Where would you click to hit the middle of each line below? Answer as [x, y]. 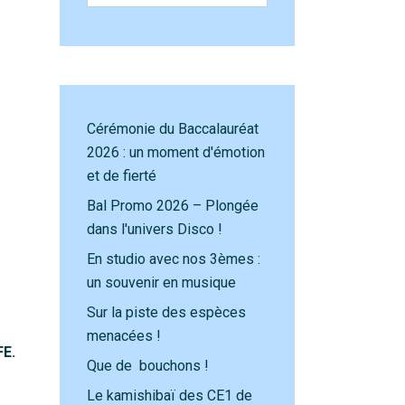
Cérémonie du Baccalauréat [173, 129]
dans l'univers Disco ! [155, 229]
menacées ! [124, 336]
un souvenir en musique [161, 283]
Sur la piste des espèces [166, 312]
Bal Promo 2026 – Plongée [173, 206]
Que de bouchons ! [148, 366]
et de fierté [122, 176]
